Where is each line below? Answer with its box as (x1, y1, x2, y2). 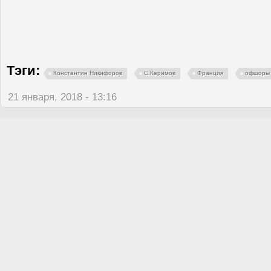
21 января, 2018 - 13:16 (8, 91, 117, 103)
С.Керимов (144, 69, 175, 76)
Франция (197, 69, 223, 76)
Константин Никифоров (53, 69, 122, 76)
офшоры (245, 69, 270, 76)
